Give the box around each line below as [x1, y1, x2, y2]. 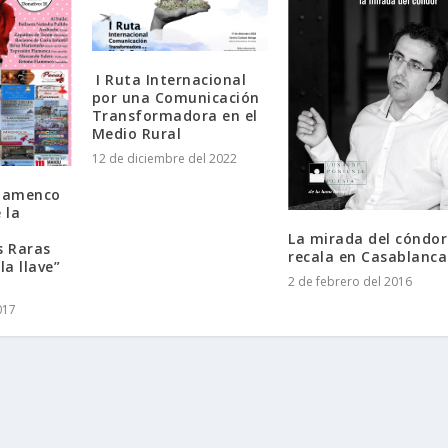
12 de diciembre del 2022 [91, 150, 237, 168]
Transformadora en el [91, 106, 258, 126]
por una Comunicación [91, 88, 260, 108]
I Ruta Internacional [91, 70, 247, 90]
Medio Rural [91, 124, 182, 144]
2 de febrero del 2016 [288, 272, 413, 290]
